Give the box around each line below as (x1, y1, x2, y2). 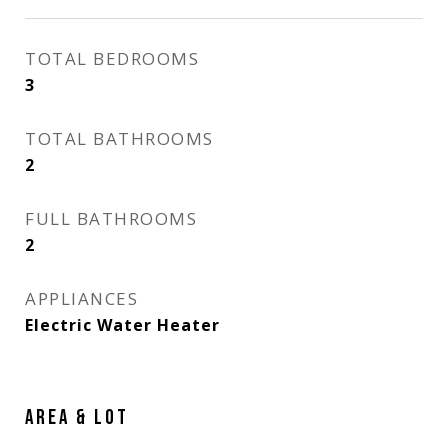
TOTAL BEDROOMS (25, 47, 199, 70)
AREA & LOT (25, 405, 129, 430)
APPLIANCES (25, 287, 138, 310)
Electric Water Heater (25, 314, 220, 336)
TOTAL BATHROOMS (25, 127, 214, 150)
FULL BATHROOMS (25, 207, 197, 230)
